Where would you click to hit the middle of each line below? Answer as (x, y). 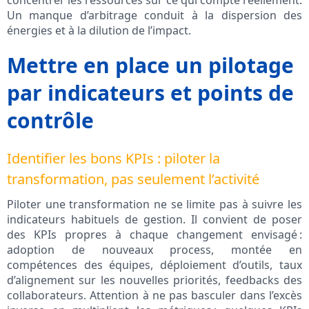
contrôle (50, 121)
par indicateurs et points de (150, 93)
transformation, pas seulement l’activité (133, 179)
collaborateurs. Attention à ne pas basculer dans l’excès (154, 296)
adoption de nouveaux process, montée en (154, 250)
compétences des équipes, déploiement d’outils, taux (154, 265)
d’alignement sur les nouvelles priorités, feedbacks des (154, 280)
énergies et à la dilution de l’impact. (99, 31)
